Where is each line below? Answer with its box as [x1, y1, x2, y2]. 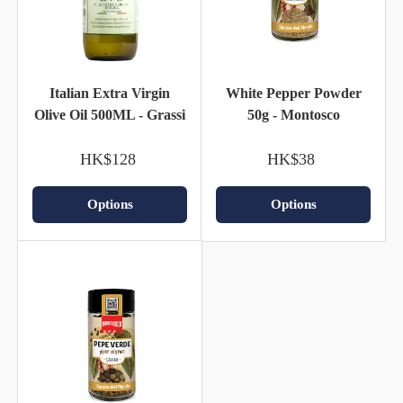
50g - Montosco [246, 106, 340, 122]
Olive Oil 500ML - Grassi [34, 106, 185, 122]
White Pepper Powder [225, 85, 362, 101]
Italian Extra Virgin [49, 85, 170, 101]
